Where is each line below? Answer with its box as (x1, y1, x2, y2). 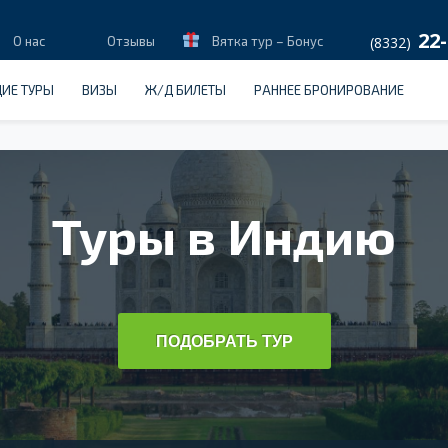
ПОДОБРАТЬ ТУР (155, 328, 293, 352)
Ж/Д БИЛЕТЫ (145, 82, 226, 98)
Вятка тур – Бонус (209, 33, 324, 49)
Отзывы (107, 33, 156, 49)
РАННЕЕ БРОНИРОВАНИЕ (254, 82, 404, 98)
